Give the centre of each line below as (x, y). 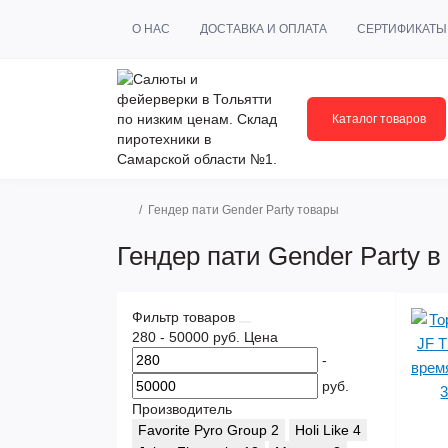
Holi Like (322, 430)
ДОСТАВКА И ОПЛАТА (263, 29)
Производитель (182, 409)
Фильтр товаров (185, 317)
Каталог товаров (379, 119)
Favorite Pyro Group (202, 430)
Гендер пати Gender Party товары (243, 210)
